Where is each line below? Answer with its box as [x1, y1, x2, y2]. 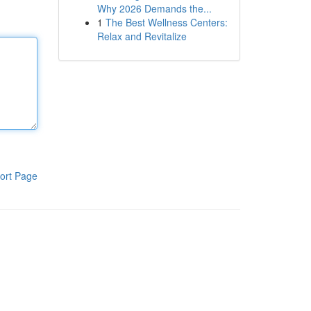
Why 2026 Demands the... [96, 1, 212, 15]
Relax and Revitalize [96, 29, 187, 43]
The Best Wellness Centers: [105, 15, 228, 29]
